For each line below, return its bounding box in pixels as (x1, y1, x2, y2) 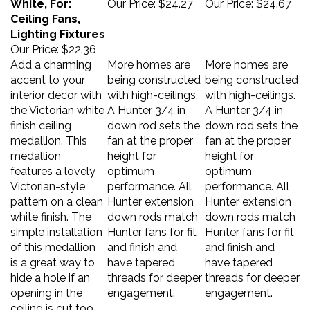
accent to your (10, 66, 85, 80)
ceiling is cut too (10, 295, 93, 308)
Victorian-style (10, 173, 85, 186)
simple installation (10, 219, 102, 232)
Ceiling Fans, (10, 6, 80, 19)
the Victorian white (10, 97, 104, 110)
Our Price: (10, 36, 59, 49)
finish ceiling (10, 112, 71, 125)
